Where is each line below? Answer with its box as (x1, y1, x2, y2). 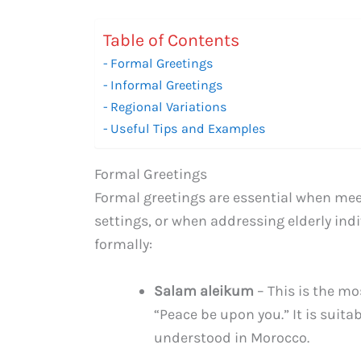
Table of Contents (103, 30, 239, 50)
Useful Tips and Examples (110, 120, 267, 136)
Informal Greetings (110, 77, 224, 93)
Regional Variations (110, 98, 228, 114)
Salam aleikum (154, 281, 254, 300)
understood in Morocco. (154, 328, 309, 346)
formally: (94, 234, 152, 253)
